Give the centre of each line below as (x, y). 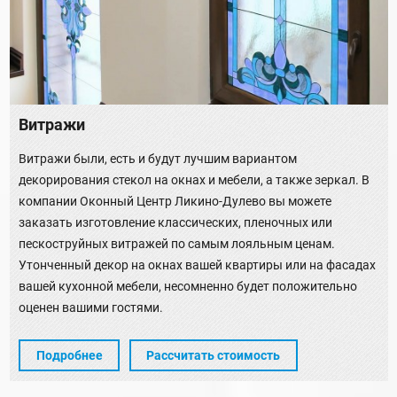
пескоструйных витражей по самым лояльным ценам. (177, 243)
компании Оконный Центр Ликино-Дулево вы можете (175, 201)
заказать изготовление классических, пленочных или (175, 222)
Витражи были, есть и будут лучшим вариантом (158, 158)
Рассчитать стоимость (213, 356)
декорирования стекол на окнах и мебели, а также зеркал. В (194, 179)
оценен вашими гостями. (91, 307)
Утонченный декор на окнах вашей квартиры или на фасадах (197, 265)
